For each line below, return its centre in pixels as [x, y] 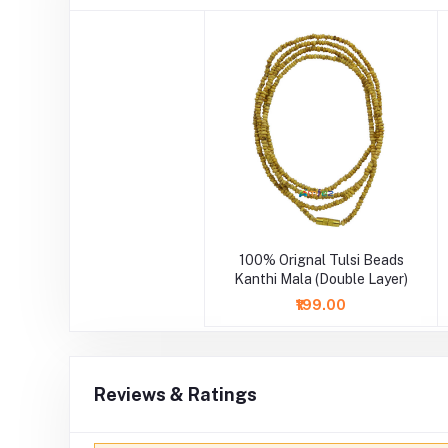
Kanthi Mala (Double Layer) [321, 278]
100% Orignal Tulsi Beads [321, 259]
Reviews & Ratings [175, 394]
